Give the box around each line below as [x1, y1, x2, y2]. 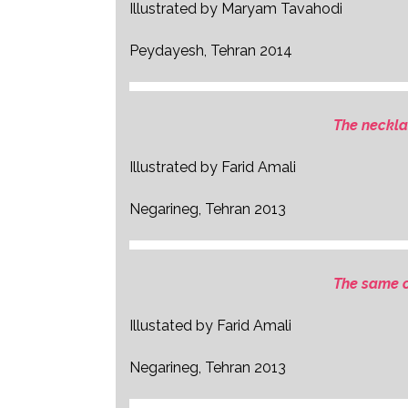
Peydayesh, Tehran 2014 [129, 42, 292, 59]
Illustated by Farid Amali [129, 317, 291, 334]
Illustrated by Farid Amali [129, 158, 296, 176]
